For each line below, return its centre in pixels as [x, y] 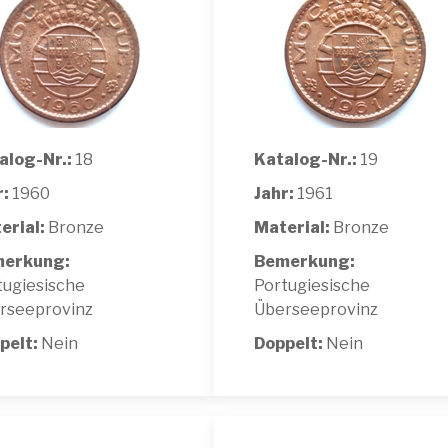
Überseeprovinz [316, 309]
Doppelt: [290, 343]
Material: [292, 227]
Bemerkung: [304, 261]
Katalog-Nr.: [305, 159]
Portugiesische [312, 285]
